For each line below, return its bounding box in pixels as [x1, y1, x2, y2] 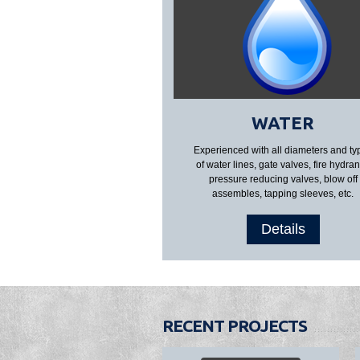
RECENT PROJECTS [162, 316, 307, 335]
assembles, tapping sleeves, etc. [212, 188, 354, 199]
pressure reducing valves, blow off [208, 174, 358, 185]
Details [260, 221, 305, 237]
